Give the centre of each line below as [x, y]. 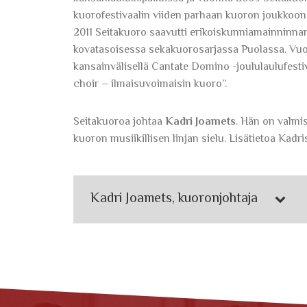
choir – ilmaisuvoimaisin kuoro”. [150, 84]
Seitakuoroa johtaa [119, 122]
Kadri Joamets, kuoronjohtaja [174, 199]
